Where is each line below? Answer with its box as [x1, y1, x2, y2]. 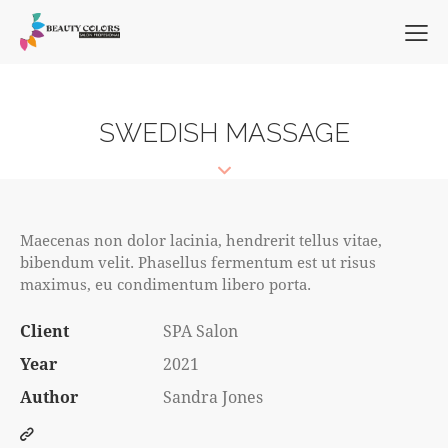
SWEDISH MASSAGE [98, 117, 350, 148]
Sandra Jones [162, 385, 263, 407]
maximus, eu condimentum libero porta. [20, 273, 311, 294]
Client [20, 319, 69, 341]
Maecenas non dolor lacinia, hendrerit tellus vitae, [20, 229, 382, 250]
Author [20, 385, 78, 407]
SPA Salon [162, 319, 238, 341]
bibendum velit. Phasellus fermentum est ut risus [20, 251, 376, 272]
